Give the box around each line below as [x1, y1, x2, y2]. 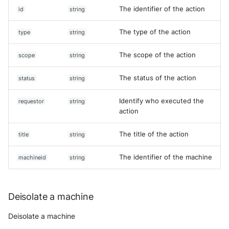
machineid [18, 154, 47, 161]
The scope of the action [119, 51, 196, 59]
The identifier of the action [119, 5, 205, 13]
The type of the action [119, 28, 191, 36]
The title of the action [119, 130, 189, 138]
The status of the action [119, 74, 196, 82]
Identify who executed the [119, 97, 204, 105]
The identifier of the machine [119, 153, 212, 161]
